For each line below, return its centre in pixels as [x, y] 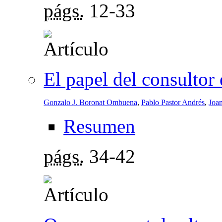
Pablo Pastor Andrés [173, 102]
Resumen [99, 126]
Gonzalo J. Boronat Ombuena [90, 102]
